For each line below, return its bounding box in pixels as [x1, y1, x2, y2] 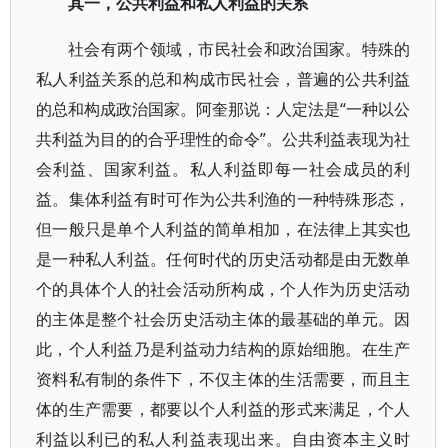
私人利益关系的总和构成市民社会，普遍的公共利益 [36, 68, 411, 90]
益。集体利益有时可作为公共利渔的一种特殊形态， [36, 188, 411, 210]
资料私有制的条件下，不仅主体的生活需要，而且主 [36, 368, 411, 390]
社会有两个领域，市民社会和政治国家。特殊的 [68, 38, 411, 60]
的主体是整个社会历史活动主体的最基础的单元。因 [36, 308, 411, 330]
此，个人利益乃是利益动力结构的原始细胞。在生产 [36, 338, 411, 360]
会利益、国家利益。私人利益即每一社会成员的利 [36, 158, 411, 180]
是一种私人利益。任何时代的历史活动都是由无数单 [36, 248, 411, 270]
